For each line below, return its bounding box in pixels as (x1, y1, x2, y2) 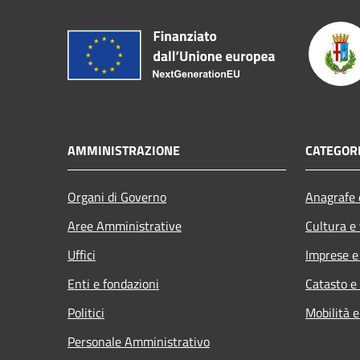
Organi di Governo (67, 187, 166, 207)
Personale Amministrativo (67, 332, 210, 352)
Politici (67, 303, 104, 323)
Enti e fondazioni (67, 274, 159, 294)
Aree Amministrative (67, 216, 182, 236)
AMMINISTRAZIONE (67, 141, 180, 161)
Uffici (67, 245, 96, 265)
